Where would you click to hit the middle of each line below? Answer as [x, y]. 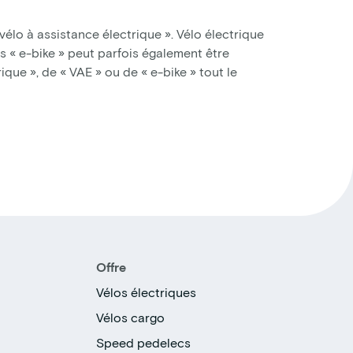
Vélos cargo [130, 318]
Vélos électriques [146, 292]
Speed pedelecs [143, 343]
